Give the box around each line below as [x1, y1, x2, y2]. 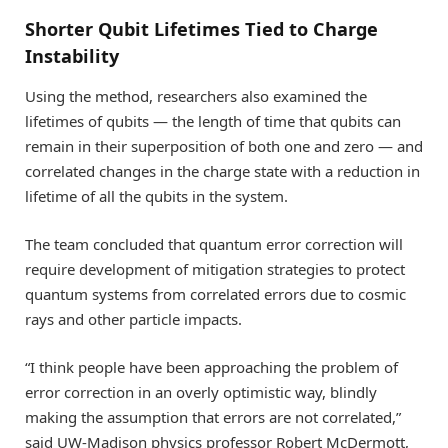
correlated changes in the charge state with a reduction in [25, 161, 420, 182]
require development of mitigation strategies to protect [25, 259, 405, 280]
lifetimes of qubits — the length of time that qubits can [25, 111, 401, 132]
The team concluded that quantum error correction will [25, 234, 403, 255]
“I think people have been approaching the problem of [25, 357, 398, 378]
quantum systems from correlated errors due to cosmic [25, 284, 406, 305]
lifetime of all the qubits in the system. [25, 186, 288, 207]
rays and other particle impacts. [25, 309, 242, 330]
